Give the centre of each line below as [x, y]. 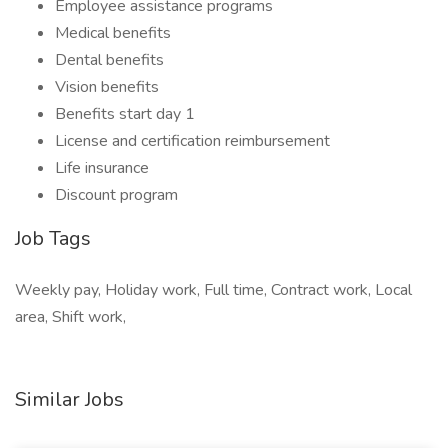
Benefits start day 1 [125, 114]
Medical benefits [113, 33]
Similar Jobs [69, 399]
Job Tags [53, 238]
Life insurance [102, 168]
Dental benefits [109, 60]
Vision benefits [107, 87]
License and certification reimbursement [192, 141]
